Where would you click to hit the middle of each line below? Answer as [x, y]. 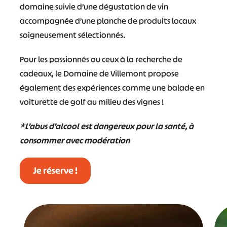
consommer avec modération [74, 140]
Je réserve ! [55, 171]
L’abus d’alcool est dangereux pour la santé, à [109, 126]
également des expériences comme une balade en [112, 87]
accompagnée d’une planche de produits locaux [108, 21]
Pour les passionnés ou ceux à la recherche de [101, 59]
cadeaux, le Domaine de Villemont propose [99, 73]
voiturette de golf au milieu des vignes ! [91, 102]
